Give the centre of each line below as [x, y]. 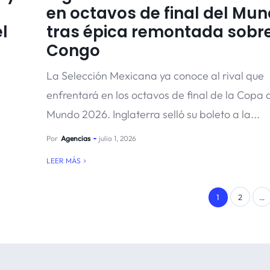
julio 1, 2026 [117, 138]
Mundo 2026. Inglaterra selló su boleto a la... [153, 114]
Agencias [75, 138]
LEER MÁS [63, 161]
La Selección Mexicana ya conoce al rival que [155, 76]
